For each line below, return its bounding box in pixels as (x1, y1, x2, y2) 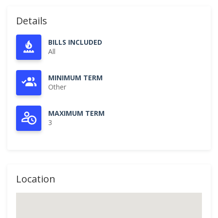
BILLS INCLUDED (48, 37, 102, 47)
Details (16, 14, 47, 27)
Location (16, 172, 55, 185)
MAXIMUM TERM (48, 109, 105, 118)
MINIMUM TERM (48, 73, 103, 82)
